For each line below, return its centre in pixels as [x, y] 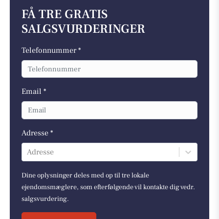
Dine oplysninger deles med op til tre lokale [85, 175]
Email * [34, 92]
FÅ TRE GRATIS [65, 14]
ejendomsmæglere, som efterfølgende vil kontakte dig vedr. [108, 187]
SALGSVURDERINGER [83, 29]
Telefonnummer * [51, 50]
